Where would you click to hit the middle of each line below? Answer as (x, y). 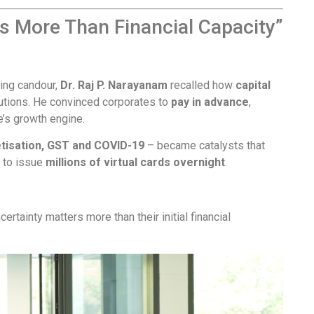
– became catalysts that (205, 145)
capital (253, 85)
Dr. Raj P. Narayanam (114, 85)
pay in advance (210, 102)
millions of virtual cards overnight (135, 162)
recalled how (202, 85)
